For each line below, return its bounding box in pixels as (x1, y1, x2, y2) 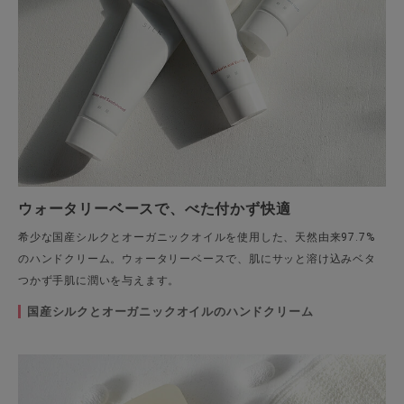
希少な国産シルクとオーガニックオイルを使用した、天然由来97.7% (18, 230, 375, 243)
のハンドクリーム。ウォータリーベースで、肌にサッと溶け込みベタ (18, 252, 376, 265)
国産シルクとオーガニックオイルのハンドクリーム (27, 304, 314, 318)
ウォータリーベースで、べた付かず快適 (18, 199, 291, 217)
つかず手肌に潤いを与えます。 (18, 273, 180, 287)
